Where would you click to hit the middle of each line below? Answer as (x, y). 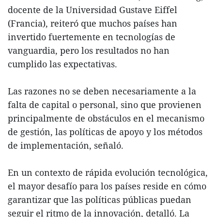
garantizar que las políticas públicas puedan (100, 200)
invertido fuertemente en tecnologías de (92, 37)
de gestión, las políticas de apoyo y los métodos (105, 132)
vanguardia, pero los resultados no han (89, 51)
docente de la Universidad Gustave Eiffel (93, 10)
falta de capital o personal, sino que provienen (105, 105)
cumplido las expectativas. (62, 64)
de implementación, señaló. (66, 146)
